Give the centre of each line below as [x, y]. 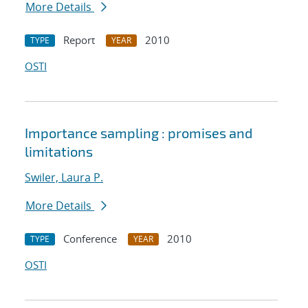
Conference [90, 239]
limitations [59, 152]
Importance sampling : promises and [139, 133]
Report [79, 40]
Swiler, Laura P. [64, 178]
